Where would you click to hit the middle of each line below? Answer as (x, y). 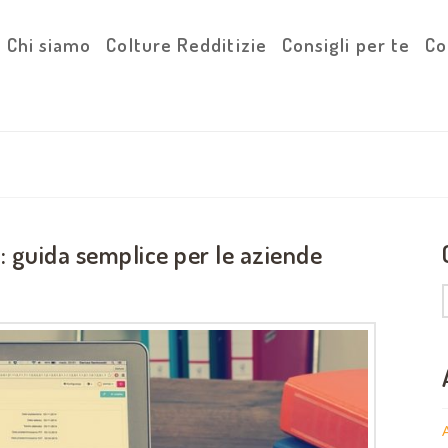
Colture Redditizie (186, 44)
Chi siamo (49, 44)
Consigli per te (346, 44)
